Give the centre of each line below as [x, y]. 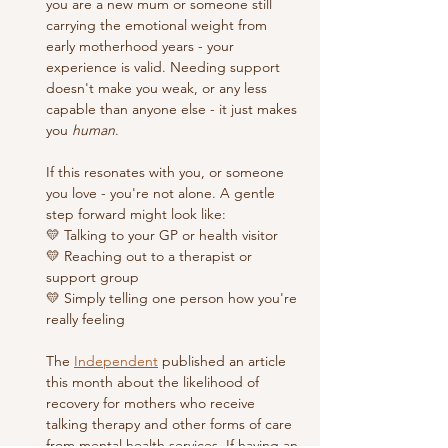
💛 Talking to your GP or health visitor [162, 235]
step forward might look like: [136, 214]
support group [94, 277]
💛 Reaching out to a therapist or [151, 256]
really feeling [85, 319]
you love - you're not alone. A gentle [162, 193]
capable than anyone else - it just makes [173, 109]
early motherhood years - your [142, 46]
